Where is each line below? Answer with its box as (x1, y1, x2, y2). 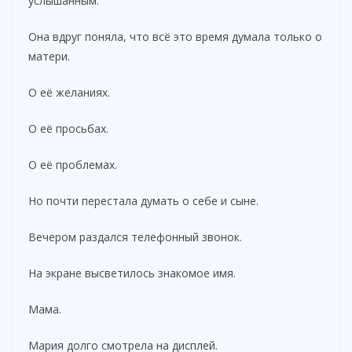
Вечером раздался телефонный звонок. (28, 229, 242, 244)
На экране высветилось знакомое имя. (28, 265, 236, 280)
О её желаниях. (28, 84, 110, 100)
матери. (28, 48, 70, 64)
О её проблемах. (28, 156, 117, 172)
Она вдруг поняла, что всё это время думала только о (28, 28, 322, 44)
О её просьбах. (28, 120, 108, 136)
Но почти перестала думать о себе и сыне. (28, 192, 258, 208)
